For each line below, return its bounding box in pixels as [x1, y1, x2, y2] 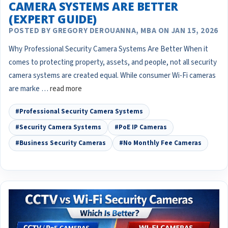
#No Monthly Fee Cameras [119, 138, 202, 148]
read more [50, 83, 82, 95]
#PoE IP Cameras [115, 123, 167, 132]
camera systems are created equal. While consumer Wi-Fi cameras [9, 70, 216, 81]
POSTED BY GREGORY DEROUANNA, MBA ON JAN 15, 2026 [9, 25, 218, 37]
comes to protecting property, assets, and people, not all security [9, 57, 217, 68]
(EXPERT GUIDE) [9, 11, 97, 27]
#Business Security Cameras [15, 138, 106, 148]
